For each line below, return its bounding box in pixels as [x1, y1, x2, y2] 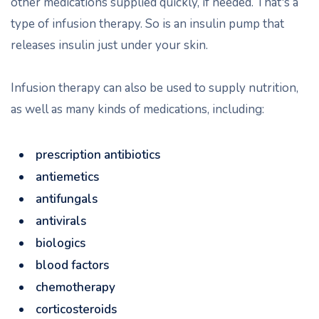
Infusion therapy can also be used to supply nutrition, [11, 80, 298, 96]
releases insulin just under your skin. [11, 37, 208, 53]
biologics [36, 235, 85, 251]
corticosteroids [36, 301, 117, 318]
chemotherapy [36, 279, 115, 296]
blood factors [36, 257, 109, 273]
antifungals [36, 191, 98, 207]
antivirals [36, 213, 86, 229]
